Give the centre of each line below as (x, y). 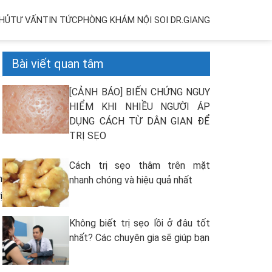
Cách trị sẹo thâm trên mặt (140, 165)
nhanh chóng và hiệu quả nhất (131, 180)
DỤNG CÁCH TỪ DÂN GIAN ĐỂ (140, 121)
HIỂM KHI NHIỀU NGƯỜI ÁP (140, 107)
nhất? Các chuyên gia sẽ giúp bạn (139, 238)
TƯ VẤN (26, 20)
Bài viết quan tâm (58, 64)
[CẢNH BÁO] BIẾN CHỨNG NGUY (140, 92)
